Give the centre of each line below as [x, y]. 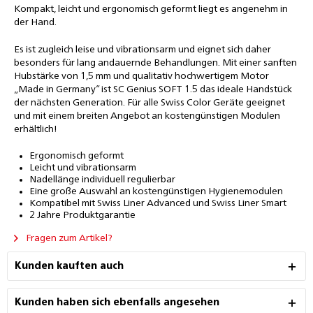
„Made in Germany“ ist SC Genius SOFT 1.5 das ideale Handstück [153, 89]
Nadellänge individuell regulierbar [102, 180]
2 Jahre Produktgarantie [82, 215]
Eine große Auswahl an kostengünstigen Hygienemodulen [156, 191]
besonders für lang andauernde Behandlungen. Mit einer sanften [155, 63]
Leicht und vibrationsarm [83, 168]
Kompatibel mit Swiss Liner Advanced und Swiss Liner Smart [158, 203]
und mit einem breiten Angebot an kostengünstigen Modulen [147, 116]
